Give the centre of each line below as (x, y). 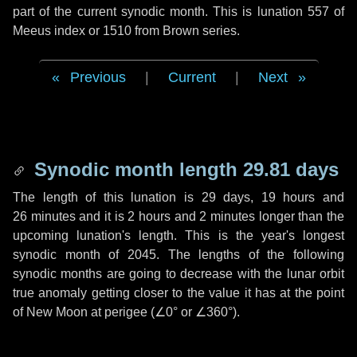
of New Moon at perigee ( (84, 312)
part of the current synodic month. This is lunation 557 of (178, 12)
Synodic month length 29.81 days (184, 169)
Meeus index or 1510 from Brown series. (126, 31)
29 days (226, 197)
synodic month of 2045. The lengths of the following (178, 255)
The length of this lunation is (107, 197)
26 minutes (44, 216)
